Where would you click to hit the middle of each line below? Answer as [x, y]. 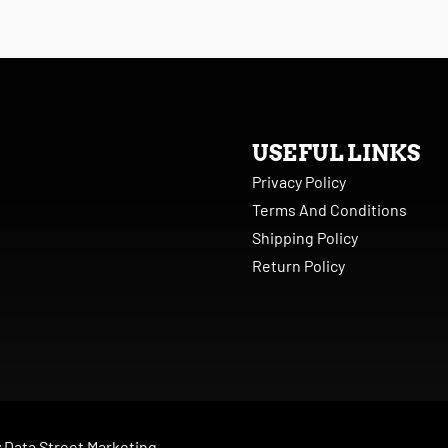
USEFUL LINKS [336, 153]
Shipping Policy [304, 238]
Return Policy [298, 266]
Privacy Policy [298, 182]
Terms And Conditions [329, 210]
